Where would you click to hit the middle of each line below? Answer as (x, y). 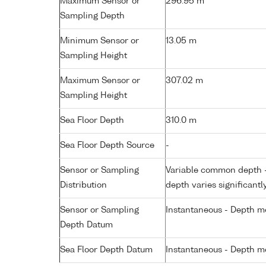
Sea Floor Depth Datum (106, 250)
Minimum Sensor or (99, 41)
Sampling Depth (92, 16)
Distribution (83, 185)
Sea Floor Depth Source (107, 145)
